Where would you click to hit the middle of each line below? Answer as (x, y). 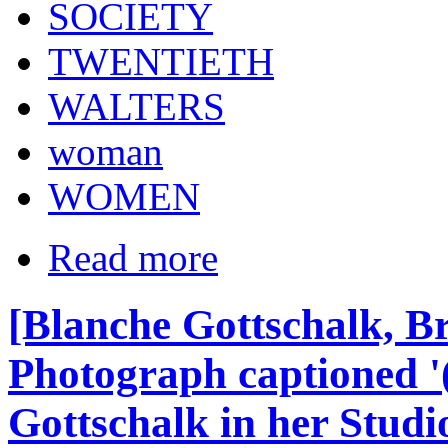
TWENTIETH (161, 62)
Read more (133, 258)
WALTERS (136, 107)
